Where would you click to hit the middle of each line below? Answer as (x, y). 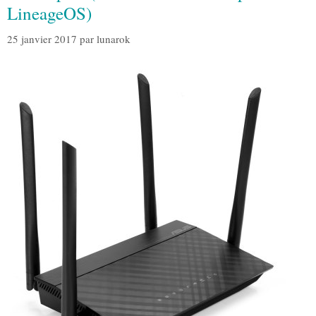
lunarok (114, 38)
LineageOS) (49, 13)
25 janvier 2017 (42, 38)
